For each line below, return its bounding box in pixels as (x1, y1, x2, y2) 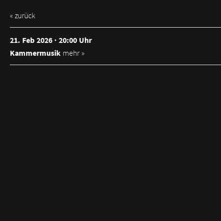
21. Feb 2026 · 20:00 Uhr (10, 35, 92, 45)
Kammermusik (10, 47, 61, 58)
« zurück (10, 10, 35, 20)
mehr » (63, 47, 84, 58)
